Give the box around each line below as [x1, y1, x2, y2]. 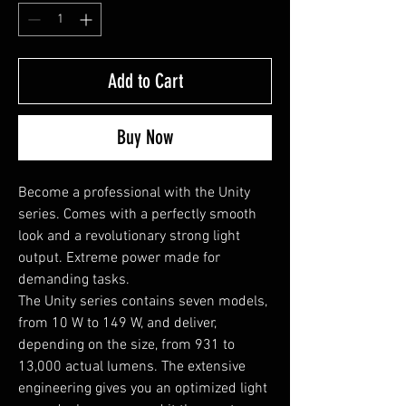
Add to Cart [107, 68, 183, 93]
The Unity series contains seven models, [18, 292, 267, 311]
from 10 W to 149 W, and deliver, [18, 314, 217, 333]
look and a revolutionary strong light [18, 227, 240, 246]
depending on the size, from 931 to [18, 335, 235, 354]
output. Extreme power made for [18, 248, 220, 267]
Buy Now [117, 124, 173, 150]
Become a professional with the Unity [18, 183, 250, 202]
